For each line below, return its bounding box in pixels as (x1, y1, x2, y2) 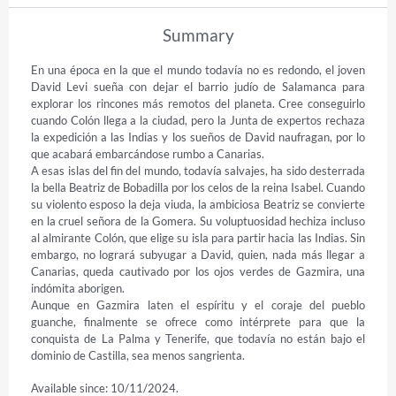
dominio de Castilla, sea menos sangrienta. (31, 347, 245, 362)
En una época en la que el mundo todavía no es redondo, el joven (31, 62, 365, 77)
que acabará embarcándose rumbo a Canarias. (31, 146, 264, 161)
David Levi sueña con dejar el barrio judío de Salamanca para (31, 79, 365, 94)
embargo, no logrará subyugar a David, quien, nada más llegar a (31, 247, 365, 262)
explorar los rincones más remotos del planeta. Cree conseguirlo (31, 95, 365, 110)
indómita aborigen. (31, 280, 125, 295)
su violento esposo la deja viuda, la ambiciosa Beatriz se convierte (31, 196, 365, 211)
